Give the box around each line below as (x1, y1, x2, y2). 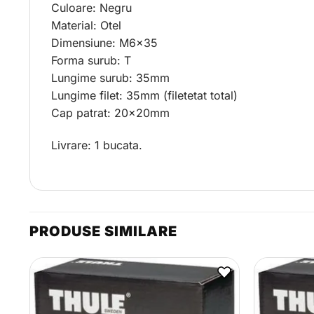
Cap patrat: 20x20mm (51, 106, 170, 121)
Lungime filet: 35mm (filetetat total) (51, 88, 238, 103)
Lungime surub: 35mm (51, 71, 170, 86)
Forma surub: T (51, 53, 131, 68)
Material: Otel (51, 18, 121, 33)
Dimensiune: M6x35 (51, 36, 158, 50)
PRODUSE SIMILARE (29, 222, 177, 240)
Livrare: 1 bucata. (51, 137, 142, 152)
